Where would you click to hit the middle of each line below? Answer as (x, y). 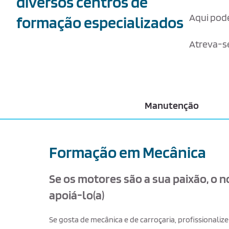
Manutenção (172, 105)
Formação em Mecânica (128, 152)
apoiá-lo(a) (77, 195)
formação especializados (100, 22)
